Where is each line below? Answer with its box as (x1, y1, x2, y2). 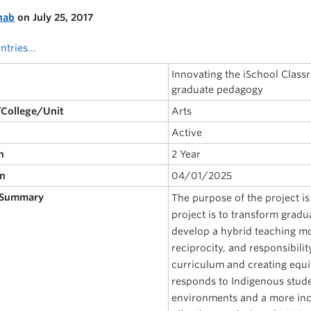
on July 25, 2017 (15, 11, 93, 23)
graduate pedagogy (171, 83, 264, 95)
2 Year (171, 148, 201, 160)
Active (171, 126, 203, 138)
